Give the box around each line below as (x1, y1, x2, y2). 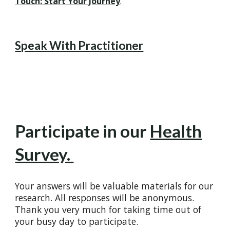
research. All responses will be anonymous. (15, 191, 195, 204)
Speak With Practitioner (15, 39, 144, 52)
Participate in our (15, 121, 150, 141)
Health (150, 121, 202, 141)
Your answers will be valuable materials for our (15, 180, 214, 192)
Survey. (15, 144, 74, 164)
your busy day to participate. (15, 215, 139, 227)
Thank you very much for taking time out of (15, 203, 202, 216)
